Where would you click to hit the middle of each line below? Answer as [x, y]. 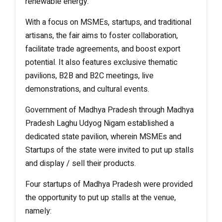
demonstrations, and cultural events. [87, 89]
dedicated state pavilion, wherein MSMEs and [103, 137]
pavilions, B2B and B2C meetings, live [89, 76]
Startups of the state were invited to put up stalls [110, 150]
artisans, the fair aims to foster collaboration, [102, 35]
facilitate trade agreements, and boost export [103, 49]
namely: [38, 211]
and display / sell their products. [81, 163]
